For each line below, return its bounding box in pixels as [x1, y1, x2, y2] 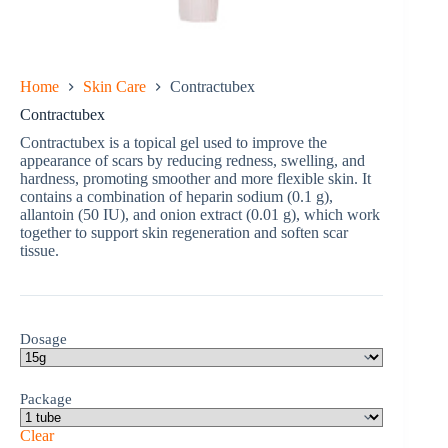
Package [20, 391, 72, 408]
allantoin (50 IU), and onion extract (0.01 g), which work [20, 206, 380, 224]
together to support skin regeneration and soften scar [20, 224, 348, 242]
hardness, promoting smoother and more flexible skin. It [20, 170, 371, 188]
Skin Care [83, 78, 146, 96]
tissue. [20, 242, 59, 260]
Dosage [20, 331, 67, 348]
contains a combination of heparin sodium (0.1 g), [20, 188, 333, 206]
